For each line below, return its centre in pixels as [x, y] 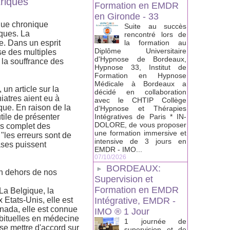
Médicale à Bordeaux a [140, 84]
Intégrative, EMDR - [135, 201]
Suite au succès [155, 26]
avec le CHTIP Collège [140, 100]
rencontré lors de [155, 35]
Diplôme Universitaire [140, 51]
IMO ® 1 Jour [122, 212]
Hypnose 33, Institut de [140, 68]
